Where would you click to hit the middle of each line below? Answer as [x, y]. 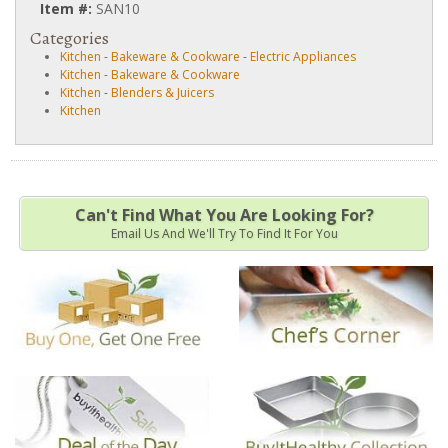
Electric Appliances [303, 56]
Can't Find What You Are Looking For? [224, 215]
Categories [69, 38]
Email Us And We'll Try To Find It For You [224, 233]
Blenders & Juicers [162, 92]
